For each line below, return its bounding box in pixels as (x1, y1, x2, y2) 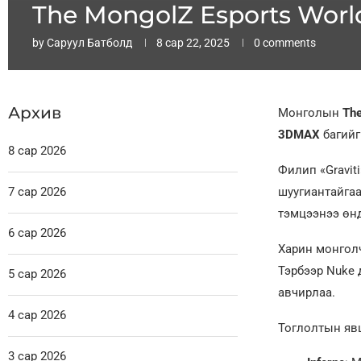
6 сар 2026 (8, 226, 66, 241)
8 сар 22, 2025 (156, 36, 230, 50)
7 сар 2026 (8, 185, 66, 200)
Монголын (277, 106, 342, 121)
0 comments (254, 36, 316, 50)
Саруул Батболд (47, 36, 132, 50)
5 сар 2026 (8, 267, 66, 282)
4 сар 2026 (8, 308, 66, 323)
